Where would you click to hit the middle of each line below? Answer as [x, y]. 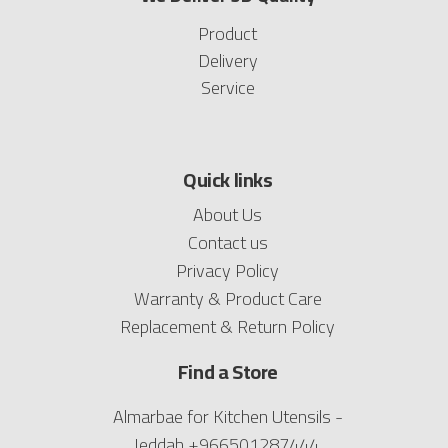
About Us [228, 215]
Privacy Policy [228, 271]
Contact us [227, 243]
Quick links [228, 180]
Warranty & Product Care [227, 299]
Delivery [227, 61]
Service [227, 88]
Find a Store [227, 372]
